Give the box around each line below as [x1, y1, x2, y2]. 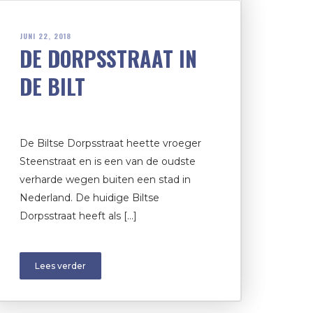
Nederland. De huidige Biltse [20, 191, 159, 204]
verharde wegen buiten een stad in [20, 173, 191, 186]
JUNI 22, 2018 [20, 30, 71, 41]
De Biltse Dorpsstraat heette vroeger [20, 136, 201, 150]
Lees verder [35, 260, 86, 271]
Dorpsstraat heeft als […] [20, 209, 137, 222]
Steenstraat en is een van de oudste [20, 154, 196, 168]
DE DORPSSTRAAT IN [20, 42, 197, 74]
